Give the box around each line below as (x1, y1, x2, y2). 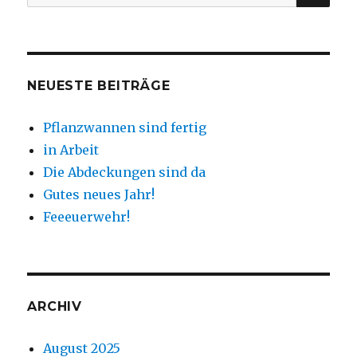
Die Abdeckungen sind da (43, 164, 206, 181)
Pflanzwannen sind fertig (43, 120, 207, 136)
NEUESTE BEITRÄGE (27, 78, 171, 94)
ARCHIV (27, 299, 82, 315)
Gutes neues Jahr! (43, 186, 155, 203)
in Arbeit (43, 142, 100, 159)
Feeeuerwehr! (43, 209, 131, 226)
